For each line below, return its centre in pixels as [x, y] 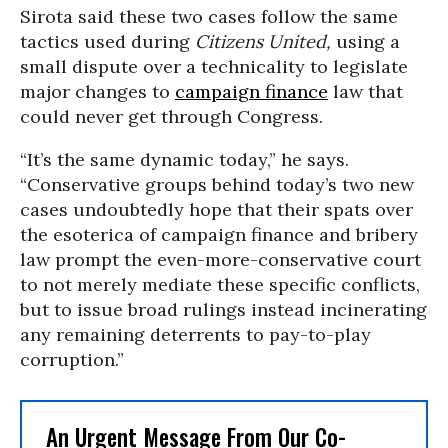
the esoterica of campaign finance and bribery [219, 234]
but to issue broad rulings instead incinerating [223, 309]
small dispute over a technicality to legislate [214, 66]
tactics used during [105, 41]
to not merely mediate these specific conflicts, [220, 284]
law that [365, 91]
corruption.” [72, 359]
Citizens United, [260, 41]
